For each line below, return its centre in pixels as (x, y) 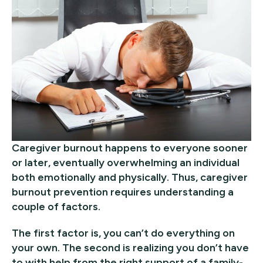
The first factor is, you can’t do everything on (123, 233)
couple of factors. (56, 206)
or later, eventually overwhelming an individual (126, 162)
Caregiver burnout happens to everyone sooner (130, 148)
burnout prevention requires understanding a (123, 192)
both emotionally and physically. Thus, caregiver (130, 177)
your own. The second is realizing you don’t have (130, 247)
